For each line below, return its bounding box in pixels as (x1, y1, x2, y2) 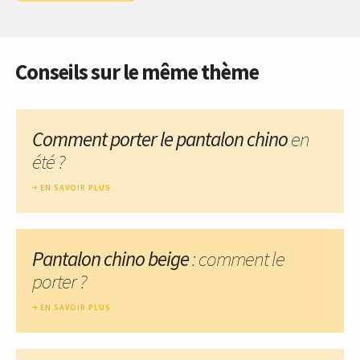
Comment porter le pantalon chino (32, 125, 291, 152)
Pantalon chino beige (32, 245, 189, 272)
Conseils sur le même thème (15, 57, 259, 85)
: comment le (189, 245, 284, 272)
